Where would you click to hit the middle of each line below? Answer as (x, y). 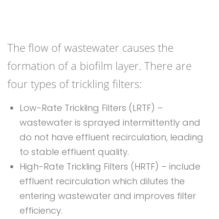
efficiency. (41, 211)
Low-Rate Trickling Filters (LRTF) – (91, 108)
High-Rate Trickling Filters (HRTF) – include (110, 167)
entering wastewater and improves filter (108, 196)
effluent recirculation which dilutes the (102, 181)
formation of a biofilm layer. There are (99, 66)
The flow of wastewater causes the (90, 48)
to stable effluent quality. (74, 152)
